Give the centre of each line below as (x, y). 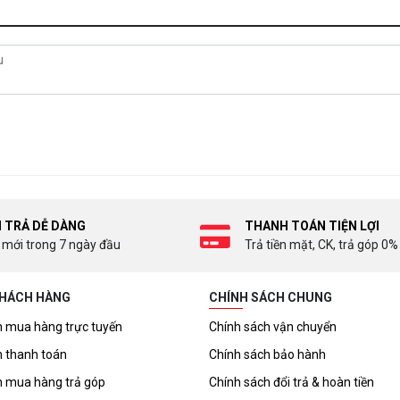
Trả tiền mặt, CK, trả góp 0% (321, 245)
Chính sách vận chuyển (273, 327)
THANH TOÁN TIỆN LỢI (312, 226)
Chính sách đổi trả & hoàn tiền (292, 382)
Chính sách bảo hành (267, 354)
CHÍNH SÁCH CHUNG (271, 297)
